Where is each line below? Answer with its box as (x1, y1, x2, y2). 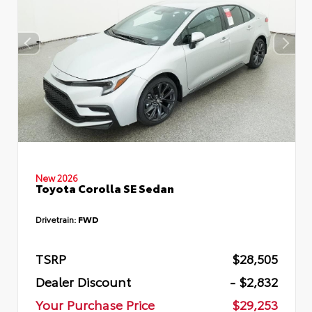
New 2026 (36, 171, 78, 185)
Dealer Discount (36, 272, 131, 290)
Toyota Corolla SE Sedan (36, 180, 174, 196)
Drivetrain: (36, 213, 78, 225)
